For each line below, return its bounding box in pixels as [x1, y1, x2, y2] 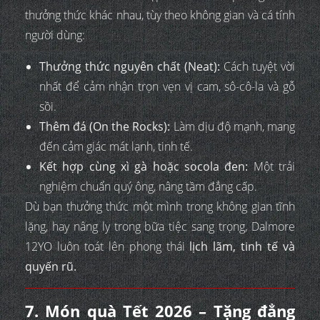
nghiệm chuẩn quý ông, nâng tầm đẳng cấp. [39, 178, 257, 194]
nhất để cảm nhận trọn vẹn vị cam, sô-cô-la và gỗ [39, 78, 295, 94]
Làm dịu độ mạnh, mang [170, 118, 296, 134]
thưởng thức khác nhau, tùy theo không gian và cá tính [25, 6, 295, 23]
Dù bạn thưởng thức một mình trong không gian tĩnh [25, 198, 295, 214]
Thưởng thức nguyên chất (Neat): [39, 58, 220, 74]
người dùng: [25, 26, 85, 43]
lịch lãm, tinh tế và [189, 238, 296, 254]
